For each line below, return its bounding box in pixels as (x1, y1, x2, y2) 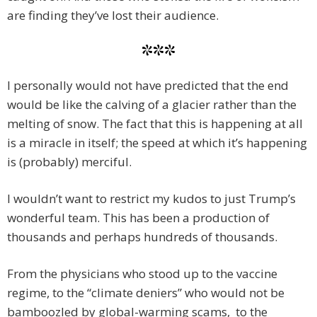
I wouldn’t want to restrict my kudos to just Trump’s (7, 190, 296, 207)
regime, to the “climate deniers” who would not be (7, 284, 284, 301)
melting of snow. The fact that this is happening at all (7, 115, 303, 132)
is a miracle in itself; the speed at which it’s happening (7, 134, 307, 151)
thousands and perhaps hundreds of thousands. (7, 229, 277, 246)
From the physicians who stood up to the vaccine (7, 265, 277, 282)
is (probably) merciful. (7, 154, 132, 171)
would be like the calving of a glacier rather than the (7, 96, 296, 113)
